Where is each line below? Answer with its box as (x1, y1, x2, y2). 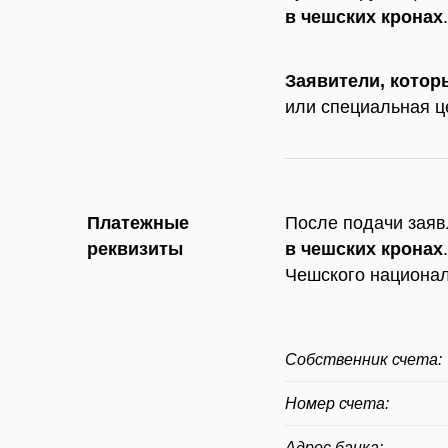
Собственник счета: (285, 350, 443, 368)
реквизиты (87, 238, 183, 259)
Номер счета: (285, 394, 390, 412)
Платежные (87, 212, 189, 233)
